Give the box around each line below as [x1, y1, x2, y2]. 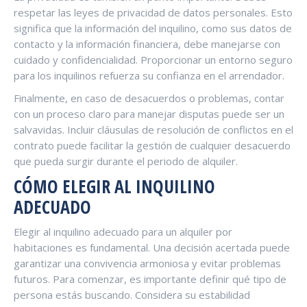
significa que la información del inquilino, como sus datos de [14, 21, 292, 35]
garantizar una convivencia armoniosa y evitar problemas [14, 256, 281, 270]
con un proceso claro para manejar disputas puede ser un [14, 106, 284, 121]
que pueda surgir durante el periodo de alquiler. [14, 153, 238, 168]
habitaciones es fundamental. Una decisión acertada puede [14, 240, 290, 254]
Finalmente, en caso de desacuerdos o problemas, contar [14, 90, 284, 105]
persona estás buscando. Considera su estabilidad [14, 287, 250, 302]
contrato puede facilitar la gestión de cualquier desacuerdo [14, 138, 291, 152]
